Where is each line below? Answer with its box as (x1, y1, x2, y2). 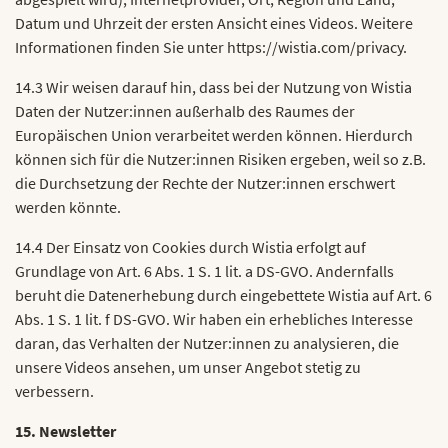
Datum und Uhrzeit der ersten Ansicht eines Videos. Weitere (15, 13, 413, 33)
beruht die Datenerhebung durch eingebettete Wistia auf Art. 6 (15, 285, 432, 305)
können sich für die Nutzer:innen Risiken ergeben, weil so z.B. (15, 149, 426, 169)
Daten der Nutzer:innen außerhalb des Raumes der (15, 101, 355, 121)
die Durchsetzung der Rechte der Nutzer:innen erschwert (15, 173, 395, 193)
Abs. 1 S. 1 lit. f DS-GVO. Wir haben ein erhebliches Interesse (15, 309, 413, 329)
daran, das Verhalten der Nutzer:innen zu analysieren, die (15, 333, 399, 353)
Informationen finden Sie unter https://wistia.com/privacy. (15, 37, 407, 57)
